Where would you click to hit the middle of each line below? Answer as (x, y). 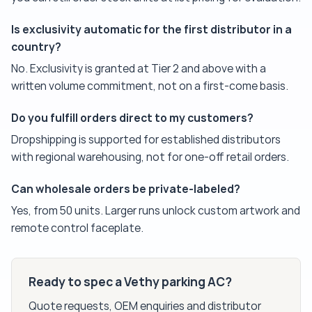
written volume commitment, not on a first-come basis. (150, 86)
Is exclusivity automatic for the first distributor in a (151, 30)
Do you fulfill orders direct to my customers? (132, 118)
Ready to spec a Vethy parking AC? (130, 282)
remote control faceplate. (77, 228)
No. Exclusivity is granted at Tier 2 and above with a (139, 69)
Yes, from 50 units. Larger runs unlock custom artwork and (156, 211)
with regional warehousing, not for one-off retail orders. (150, 157)
